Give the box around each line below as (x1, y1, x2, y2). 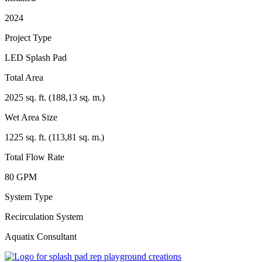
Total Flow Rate (5, 151, 64, 162)
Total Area (5, 72, 43, 82)
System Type (5, 191, 53, 202)
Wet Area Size (5, 112, 57, 122)
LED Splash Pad (5, 52, 67, 63)
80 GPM (5, 171, 37, 182)
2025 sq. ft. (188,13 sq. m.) (5, 92, 105, 102)
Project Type (5, 32, 51, 43)
